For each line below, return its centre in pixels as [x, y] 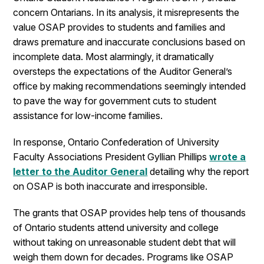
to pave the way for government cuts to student [115, 101]
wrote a [228, 157]
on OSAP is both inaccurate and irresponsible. [110, 186]
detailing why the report [198, 171]
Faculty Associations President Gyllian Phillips [111, 157]
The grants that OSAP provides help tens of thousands [130, 213]
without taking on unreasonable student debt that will [125, 242]
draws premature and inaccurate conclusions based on [129, 42]
